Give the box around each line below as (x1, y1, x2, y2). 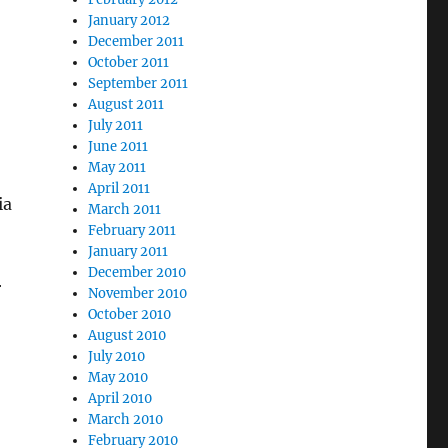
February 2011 (88, 222, 177, 239)
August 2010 (88, 327, 167, 344)
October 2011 (88, 54, 170, 71)
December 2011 (88, 33, 185, 50)
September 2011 (88, 75, 189, 92)
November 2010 (88, 285, 188, 302)
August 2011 (88, 96, 165, 113)
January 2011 (88, 243, 169, 260)
